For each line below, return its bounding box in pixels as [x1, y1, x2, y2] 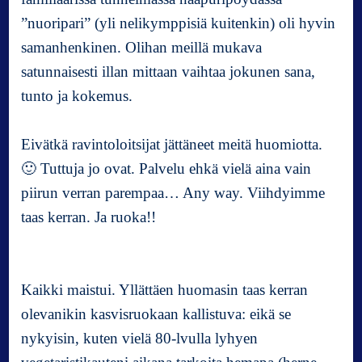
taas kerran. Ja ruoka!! [21, 208, 157, 226]
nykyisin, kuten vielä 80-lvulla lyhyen [21, 330, 259, 347]
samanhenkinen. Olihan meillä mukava [21, 39, 263, 57]
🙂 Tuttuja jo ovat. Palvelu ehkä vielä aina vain [21, 160, 312, 178]
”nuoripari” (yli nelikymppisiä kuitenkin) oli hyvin [21, 15, 336, 32]
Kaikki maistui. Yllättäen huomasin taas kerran [21, 281, 309, 299]
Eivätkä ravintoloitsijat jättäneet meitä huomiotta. [21, 136, 323, 154]
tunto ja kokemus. [21, 87, 133, 105]
